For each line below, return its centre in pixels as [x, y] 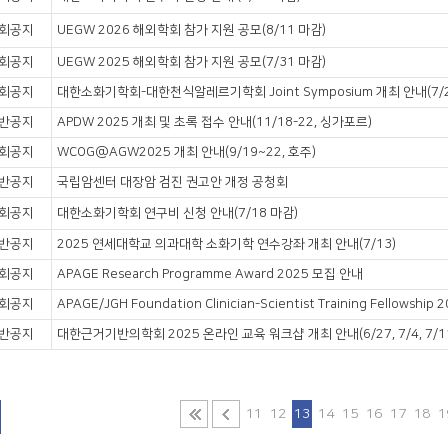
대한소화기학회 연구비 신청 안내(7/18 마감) [177, 213]
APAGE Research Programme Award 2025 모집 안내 [210, 274]
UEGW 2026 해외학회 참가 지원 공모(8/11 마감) [191, 30]
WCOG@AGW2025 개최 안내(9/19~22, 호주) [186, 152]
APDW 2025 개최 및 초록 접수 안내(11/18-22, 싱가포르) [214, 122]
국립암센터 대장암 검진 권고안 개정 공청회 [172, 182]
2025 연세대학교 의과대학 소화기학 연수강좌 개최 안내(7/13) [226, 244]
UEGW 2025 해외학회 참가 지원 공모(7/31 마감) [191, 62]
